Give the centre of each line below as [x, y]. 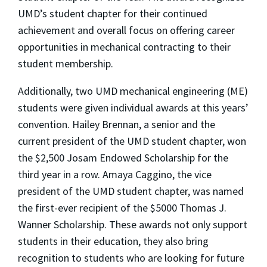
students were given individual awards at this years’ [133, 108]
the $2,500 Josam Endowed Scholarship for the [123, 158]
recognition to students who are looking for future [131, 258]
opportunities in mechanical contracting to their [124, 47]
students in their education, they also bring [113, 241]
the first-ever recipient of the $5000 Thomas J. [122, 208]
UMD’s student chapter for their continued [113, 14]
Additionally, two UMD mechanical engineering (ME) [133, 91]
